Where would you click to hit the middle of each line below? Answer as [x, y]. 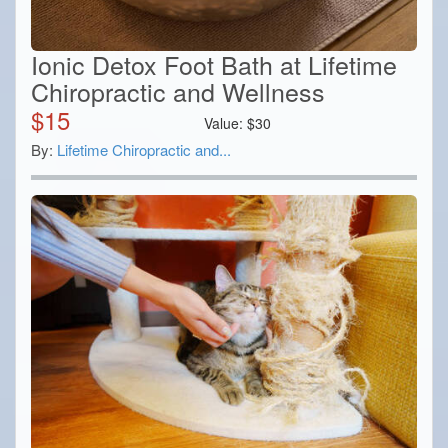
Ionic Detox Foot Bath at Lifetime [214, 64]
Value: [226, 123]
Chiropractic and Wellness [178, 91]
